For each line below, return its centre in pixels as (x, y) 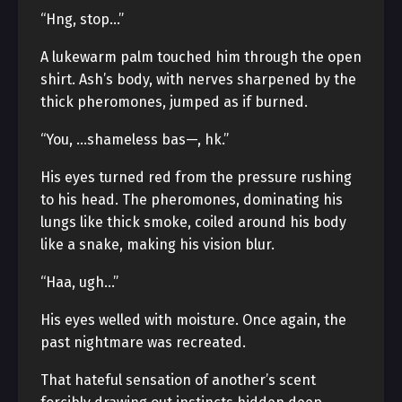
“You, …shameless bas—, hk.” (135, 140)
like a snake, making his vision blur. (157, 245)
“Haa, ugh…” (79, 282)
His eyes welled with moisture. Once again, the (193, 320)
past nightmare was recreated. (143, 342)
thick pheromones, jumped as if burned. (174, 102)
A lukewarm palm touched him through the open (201, 57)
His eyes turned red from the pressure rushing (196, 177)
